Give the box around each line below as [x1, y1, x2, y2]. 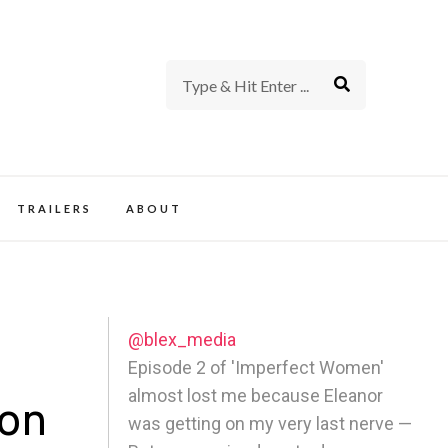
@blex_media [128, 328, 237, 350]
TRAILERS [16, 201, 92, 215]
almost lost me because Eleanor [128, 384, 384, 406]
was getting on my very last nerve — [128, 412, 413, 434]
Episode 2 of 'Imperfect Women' [128, 356, 385, 378]
